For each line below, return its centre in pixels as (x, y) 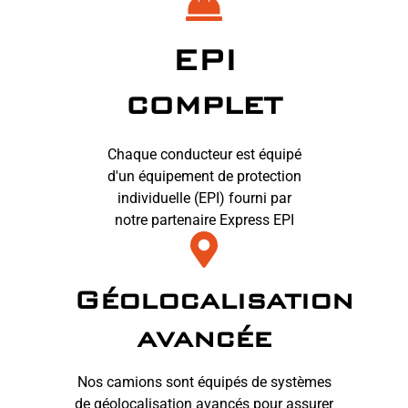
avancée (204, 337)
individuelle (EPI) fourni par (204, 198)
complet (204, 103)
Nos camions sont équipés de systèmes (204, 382)
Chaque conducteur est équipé (204, 154)
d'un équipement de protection (204, 176)
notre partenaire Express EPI (204, 219)
